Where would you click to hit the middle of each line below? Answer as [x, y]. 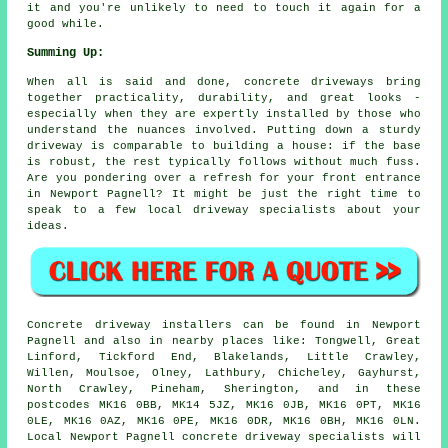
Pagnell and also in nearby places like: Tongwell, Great [224, 341]
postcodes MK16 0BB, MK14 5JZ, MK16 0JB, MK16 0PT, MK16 [224, 405]
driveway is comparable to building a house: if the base [224, 145]
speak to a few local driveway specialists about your [224, 209]
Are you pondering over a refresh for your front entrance [224, 177]
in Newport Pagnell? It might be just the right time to [224, 193]
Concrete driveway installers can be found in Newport [224, 325]
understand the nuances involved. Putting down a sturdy [224, 129]
